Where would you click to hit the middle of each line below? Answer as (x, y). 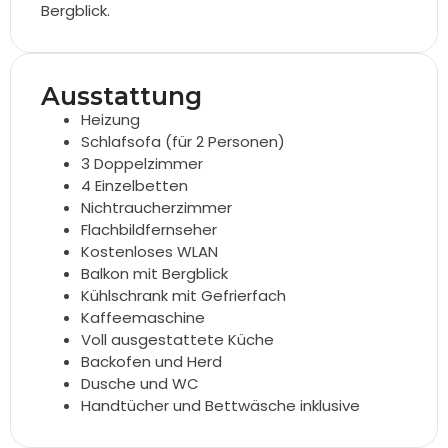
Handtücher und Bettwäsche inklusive (220, 405)
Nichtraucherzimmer (156, 207)
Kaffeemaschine (143, 317)
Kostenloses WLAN (149, 251)
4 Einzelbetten (134, 185)
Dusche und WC (140, 383)
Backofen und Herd (151, 361)
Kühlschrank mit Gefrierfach (183, 295)
